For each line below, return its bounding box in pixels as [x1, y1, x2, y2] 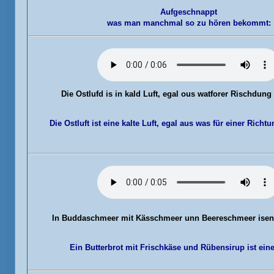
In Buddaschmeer [51, 213, 119, 223]
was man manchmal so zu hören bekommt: [106, 18, 271, 28]
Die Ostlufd [61, 89, 103, 98]
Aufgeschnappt [160, 7, 217, 17]
